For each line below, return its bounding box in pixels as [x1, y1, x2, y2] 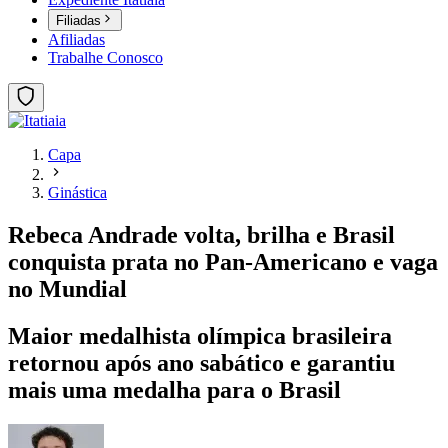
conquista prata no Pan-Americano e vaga [8, 249, 438, 276]
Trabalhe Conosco [48, 49, 163, 67]
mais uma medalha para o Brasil [8, 377, 341, 404]
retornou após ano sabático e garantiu [8, 350, 395, 377]
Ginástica [48, 184, 107, 202]
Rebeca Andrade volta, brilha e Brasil [8, 222, 395, 249]
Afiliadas [48, 31, 105, 49]
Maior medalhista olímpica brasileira [8, 323, 392, 350]
